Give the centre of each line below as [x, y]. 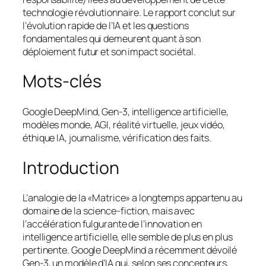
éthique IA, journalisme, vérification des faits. [117, 138]
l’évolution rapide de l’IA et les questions [106, 25]
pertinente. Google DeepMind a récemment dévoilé [130, 250]
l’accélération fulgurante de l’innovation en [112, 224]
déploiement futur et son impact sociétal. [109, 51]
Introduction [71, 167]
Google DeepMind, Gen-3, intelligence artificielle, [126, 112]
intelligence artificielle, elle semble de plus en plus [128, 237]
